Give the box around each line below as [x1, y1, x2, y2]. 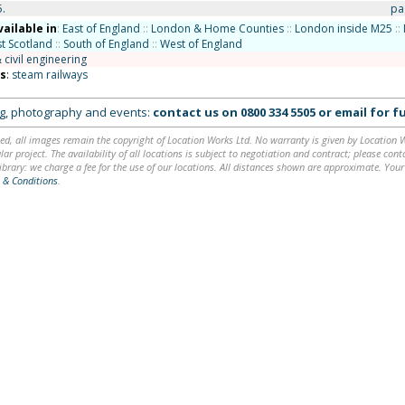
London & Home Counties [150, 21, 284, 36]
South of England [62, 36, 149, 52]
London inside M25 [294, 21, 392, 36]
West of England [159, 36, 242, 52]
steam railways [11, 67, 88, 82]
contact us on [152, 104, 240, 120]
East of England [61, 21, 140, 36]
